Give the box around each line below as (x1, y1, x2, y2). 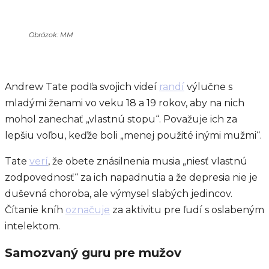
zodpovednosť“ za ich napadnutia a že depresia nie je (5, 172, 258, 183)
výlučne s (184, 81, 232, 92)
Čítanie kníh (5, 204, 65, 216)
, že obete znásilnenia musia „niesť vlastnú (48, 156, 247, 167)
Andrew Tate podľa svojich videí (5, 81, 159, 92)
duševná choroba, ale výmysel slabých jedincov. (5, 188, 232, 199)
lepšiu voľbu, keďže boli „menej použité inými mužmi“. (5, 130, 262, 141)
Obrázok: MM (29, 31, 73, 39)
